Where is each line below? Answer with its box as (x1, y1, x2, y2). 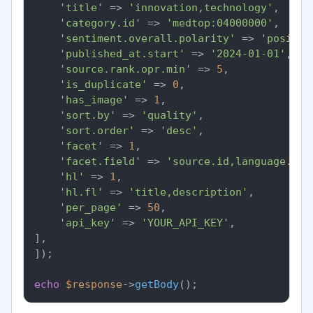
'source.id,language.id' (166, 155, 311, 168)
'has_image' (59, 94, 129, 106)
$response (66, 278, 122, 291)
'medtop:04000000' (166, 17, 273, 29)
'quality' (141, 109, 198, 122)
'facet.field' (59, 155, 141, 168)
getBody (135, 278, 179, 291)
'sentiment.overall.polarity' (59, 32, 235, 45)
